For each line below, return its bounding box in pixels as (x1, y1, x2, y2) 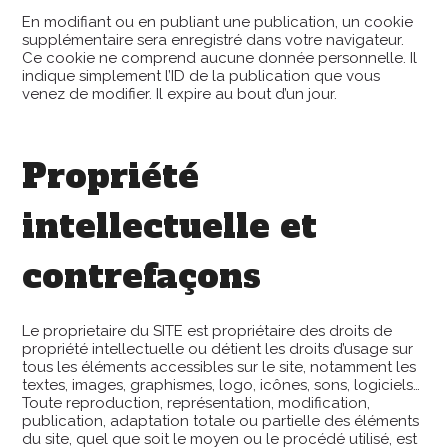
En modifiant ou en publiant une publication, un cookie (22, 12, 414, 31)
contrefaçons (22, 254, 262, 299)
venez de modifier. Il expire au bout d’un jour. (22, 84, 338, 103)
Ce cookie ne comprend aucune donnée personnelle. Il (22, 48, 418, 67)
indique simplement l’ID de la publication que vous (22, 66, 381, 85)
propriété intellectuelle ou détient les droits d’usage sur (22, 340, 414, 358)
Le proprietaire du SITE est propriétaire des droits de (22, 322, 393, 340)
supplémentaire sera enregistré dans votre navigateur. (22, 30, 405, 49)
